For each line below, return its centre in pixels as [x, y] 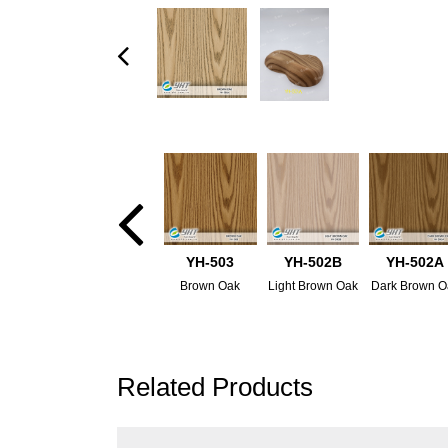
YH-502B [312, 262]
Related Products [215, 387]
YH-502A [415, 262]
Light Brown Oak [312, 286]
